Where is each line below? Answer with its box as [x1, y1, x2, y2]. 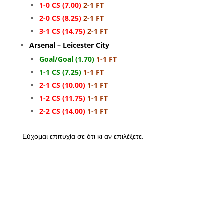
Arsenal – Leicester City [29, 40, 109, 50]
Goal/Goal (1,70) [39, 54, 94, 64]
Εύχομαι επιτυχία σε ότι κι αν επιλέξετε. [22, 131, 144, 141]
